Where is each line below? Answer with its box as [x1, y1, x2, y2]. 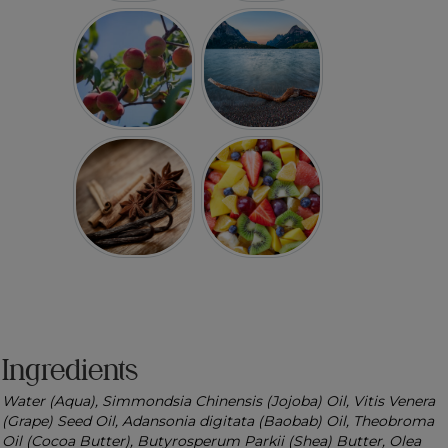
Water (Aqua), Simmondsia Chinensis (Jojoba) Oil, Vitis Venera [2, 392, 435, 411]
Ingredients [2, 352, 138, 388]
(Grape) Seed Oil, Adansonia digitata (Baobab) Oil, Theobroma [2, 412, 434, 431]
